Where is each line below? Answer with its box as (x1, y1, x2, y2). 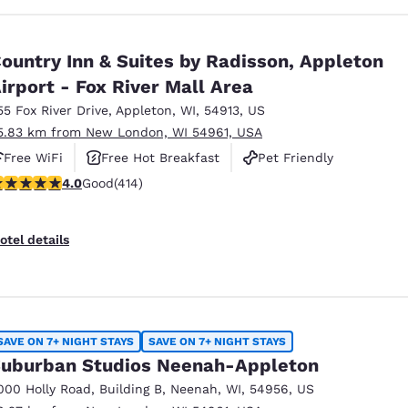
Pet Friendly (258, 149, 333, 165)
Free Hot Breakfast (101, 149, 219, 165)
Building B (99, 381, 162, 396)
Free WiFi (4, 149, 63, 165)
